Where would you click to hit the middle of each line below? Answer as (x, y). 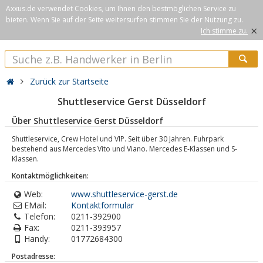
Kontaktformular (102, 205)
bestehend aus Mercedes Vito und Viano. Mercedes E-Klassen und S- (124, 149)
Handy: (37, 239)
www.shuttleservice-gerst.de (124, 194)
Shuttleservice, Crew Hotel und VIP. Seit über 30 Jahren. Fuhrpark (118, 139)
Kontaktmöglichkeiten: (50, 176)
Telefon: (40, 216)
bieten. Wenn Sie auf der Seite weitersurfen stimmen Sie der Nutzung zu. (124, 20)
